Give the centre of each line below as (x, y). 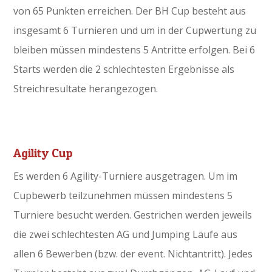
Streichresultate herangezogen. (86, 89)
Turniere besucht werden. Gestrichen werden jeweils (133, 215)
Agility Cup (43, 153)
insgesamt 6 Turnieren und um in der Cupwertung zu (135, 31)
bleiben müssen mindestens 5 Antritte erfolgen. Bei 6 (134, 50)
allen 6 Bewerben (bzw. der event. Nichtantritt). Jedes (133, 254)
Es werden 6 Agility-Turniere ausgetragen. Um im (126, 176)
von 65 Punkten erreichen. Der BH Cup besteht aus (130, 11)
